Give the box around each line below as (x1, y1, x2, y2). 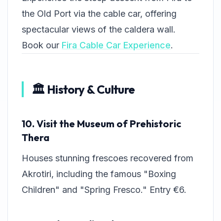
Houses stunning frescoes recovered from (22, 153, 193, 164)
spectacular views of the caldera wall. (22, 24, 176, 35)
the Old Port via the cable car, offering (22, 8, 177, 19)
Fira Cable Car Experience (62, 40, 171, 51)
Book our (22, 40, 62, 51)
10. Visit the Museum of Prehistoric (22, 117, 181, 130)
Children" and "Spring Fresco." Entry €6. (22, 184, 186, 195)
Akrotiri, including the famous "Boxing (22, 169, 176, 180)
